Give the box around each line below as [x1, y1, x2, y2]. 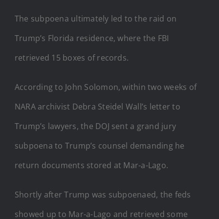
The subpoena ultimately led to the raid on [15, 13, 177, 24]
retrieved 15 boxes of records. [15, 52, 129, 63]
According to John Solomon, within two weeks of [15, 81, 197, 92]
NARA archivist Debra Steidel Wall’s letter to [15, 101, 180, 112]
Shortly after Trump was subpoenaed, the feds [15, 189, 191, 200]
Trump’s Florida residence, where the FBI [15, 32, 169, 44]
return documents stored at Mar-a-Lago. [15, 159, 169, 171]
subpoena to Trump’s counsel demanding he [15, 140, 185, 151]
